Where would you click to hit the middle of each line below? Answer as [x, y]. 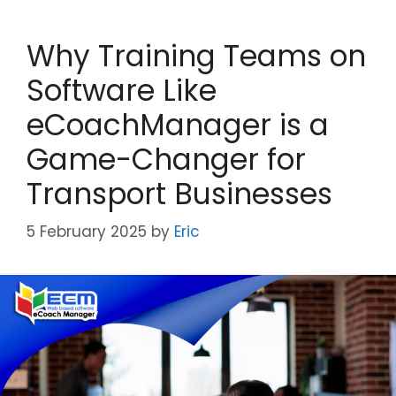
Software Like [122, 90]
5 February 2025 [87, 232]
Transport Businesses [179, 194]
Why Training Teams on [196, 56]
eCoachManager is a [178, 125]
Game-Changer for [166, 159]
